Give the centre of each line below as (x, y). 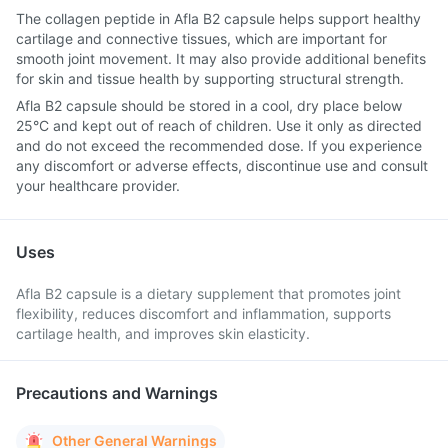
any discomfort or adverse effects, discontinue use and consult (222, 165)
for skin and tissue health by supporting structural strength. (210, 78)
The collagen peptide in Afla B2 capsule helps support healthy (218, 18)
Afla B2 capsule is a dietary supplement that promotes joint (208, 293)
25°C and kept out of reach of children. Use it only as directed (219, 125)
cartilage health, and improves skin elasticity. (163, 333)
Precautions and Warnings (117, 393)
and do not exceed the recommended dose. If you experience (219, 145)
